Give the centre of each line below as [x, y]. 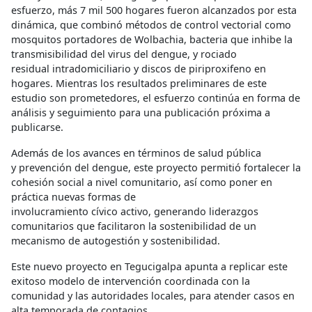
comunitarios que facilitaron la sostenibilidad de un [134, 226]
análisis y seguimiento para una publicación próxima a [141, 112]
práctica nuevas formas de [73, 196]
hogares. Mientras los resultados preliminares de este [139, 83]
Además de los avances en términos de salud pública [136, 153]
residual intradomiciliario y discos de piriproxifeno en [139, 68]
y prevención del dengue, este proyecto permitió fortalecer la [156, 167]
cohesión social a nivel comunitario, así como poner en [142, 182]
